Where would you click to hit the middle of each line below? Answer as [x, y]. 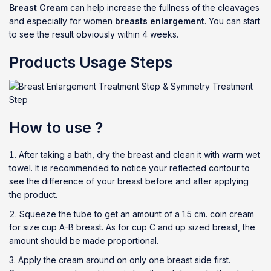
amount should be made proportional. [84, 240]
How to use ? [56, 128]
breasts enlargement [160, 21]
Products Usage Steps [91, 62]
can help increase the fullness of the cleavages [164, 8]
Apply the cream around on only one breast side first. [124, 260]
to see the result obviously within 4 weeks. [94, 34]
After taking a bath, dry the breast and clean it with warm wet [139, 155]
